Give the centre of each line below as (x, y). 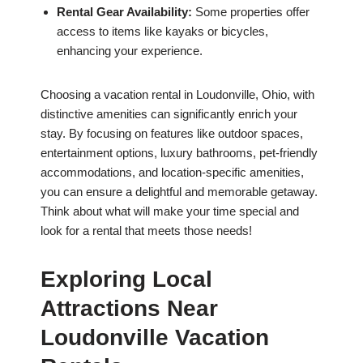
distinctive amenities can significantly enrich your (169, 114)
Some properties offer (251, 12)
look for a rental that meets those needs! (146, 231)
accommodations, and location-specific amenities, (172, 173)
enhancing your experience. (130, 51)
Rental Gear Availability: (124, 12)
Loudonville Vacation (155, 338)
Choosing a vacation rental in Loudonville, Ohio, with (177, 95)
